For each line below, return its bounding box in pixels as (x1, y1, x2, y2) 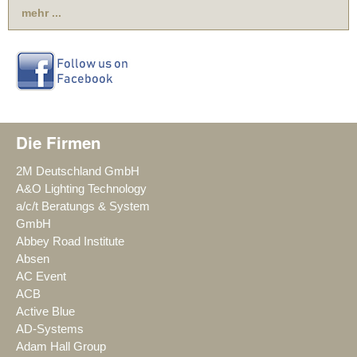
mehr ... (22, 6, 61, 19)
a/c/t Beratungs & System (16, 199, 150, 213)
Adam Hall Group (16, 339, 106, 353)
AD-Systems (16, 322, 84, 335)
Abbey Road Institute (16, 234, 124, 248)
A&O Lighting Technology (16, 182, 147, 195)
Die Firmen (16, 130, 101, 154)
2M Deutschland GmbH (16, 164, 139, 178)
